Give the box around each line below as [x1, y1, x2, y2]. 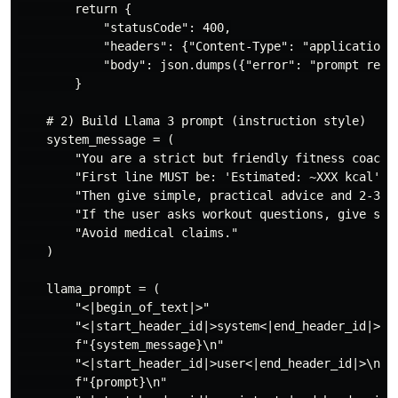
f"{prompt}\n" [18, 374, 167, 389]
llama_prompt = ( [18, 281, 160, 296]
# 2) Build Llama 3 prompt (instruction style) [18, 113, 366, 128]
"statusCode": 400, [18, 20, 231, 35]
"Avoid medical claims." [18, 225, 238, 240]
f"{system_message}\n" [18, 337, 224, 352]
